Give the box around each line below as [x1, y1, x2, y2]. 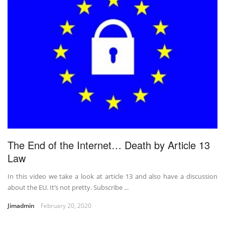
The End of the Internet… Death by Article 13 [8, 138, 210, 153]
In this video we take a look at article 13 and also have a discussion [8, 172, 217, 181]
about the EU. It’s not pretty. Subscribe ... [8, 183, 129, 192]
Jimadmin [8, 201, 35, 210]
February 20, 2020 [41, 201, 91, 210]
